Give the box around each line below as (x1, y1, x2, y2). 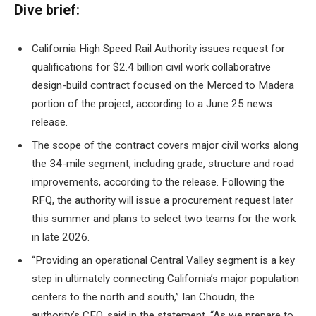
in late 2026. (32, 230, 90, 243)
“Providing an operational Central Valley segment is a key (32, 253, 295, 267)
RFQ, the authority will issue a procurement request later (32, 193, 293, 207)
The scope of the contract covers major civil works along (32, 138, 298, 152)
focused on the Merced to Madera (130, 79, 294, 92)
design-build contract (32, 79, 130, 92)
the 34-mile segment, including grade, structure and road (32, 157, 294, 170)
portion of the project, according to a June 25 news (32, 97, 272, 111)
